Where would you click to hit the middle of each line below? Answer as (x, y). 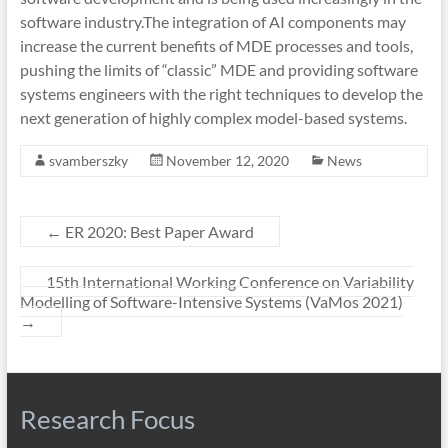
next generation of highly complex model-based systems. (213, 117)
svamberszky (88, 160)
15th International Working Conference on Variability (229, 281)
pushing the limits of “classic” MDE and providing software (218, 69)
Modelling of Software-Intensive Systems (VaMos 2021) (211, 301)
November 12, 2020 (227, 160)
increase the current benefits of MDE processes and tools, (216, 45)
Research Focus (107, 419)
